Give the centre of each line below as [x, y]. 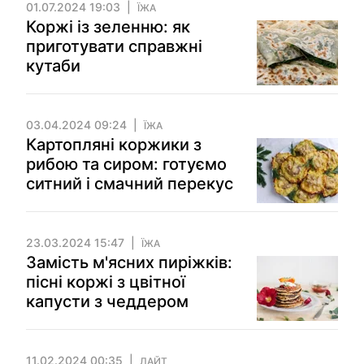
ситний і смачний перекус [130, 184]
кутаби [53, 66]
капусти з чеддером [107, 301]
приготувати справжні [114, 46]
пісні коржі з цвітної [106, 282]
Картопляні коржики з [114, 145]
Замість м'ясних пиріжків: [129, 262]
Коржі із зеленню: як [108, 27]
